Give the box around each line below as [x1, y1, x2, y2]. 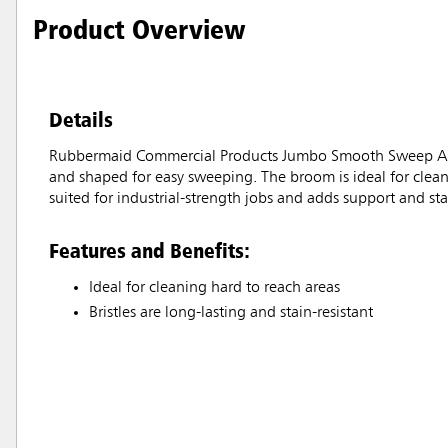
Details [49, 106, 113, 133]
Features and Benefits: [49, 237, 250, 264]
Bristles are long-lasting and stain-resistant [89, 305, 373, 322]
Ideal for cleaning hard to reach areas [89, 280, 340, 297]
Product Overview [33, 12, 246, 47]
